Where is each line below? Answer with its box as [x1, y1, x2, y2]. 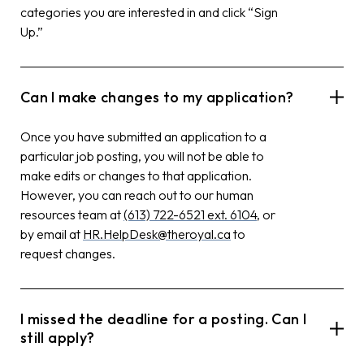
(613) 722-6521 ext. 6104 [123, 206, 257, 223]
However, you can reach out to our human [20, 186, 253, 203]
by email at [20, 225, 83, 242]
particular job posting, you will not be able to [20, 147, 264, 164]
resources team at [20, 206, 123, 223]
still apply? [20, 327, 95, 347]
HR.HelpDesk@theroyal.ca [83, 225, 231, 242]
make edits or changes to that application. [20, 167, 252, 184]
